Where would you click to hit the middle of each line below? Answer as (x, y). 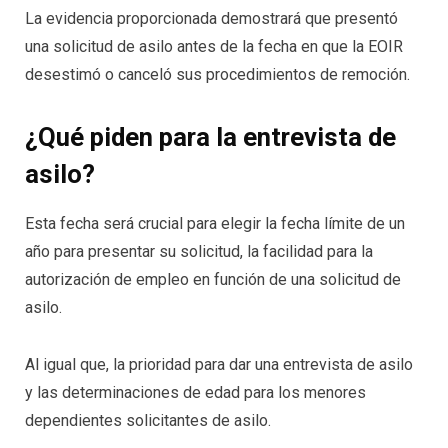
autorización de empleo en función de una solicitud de (213, 279)
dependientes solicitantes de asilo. (148, 421)
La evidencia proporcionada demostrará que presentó (211, 18)
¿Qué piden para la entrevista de (210, 136)
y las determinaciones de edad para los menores (195, 393)
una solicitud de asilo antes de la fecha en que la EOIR (214, 46)
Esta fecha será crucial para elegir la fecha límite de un (215, 223)
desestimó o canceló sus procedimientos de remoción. (217, 74)
